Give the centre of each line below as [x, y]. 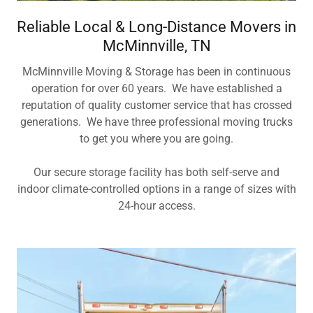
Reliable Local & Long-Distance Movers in [156, 27]
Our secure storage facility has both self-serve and [156, 172]
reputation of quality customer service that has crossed [156, 105]
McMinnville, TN [156, 45]
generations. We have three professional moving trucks [156, 122]
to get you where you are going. [156, 138]
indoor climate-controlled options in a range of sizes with [156, 189]
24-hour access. [156, 205]
